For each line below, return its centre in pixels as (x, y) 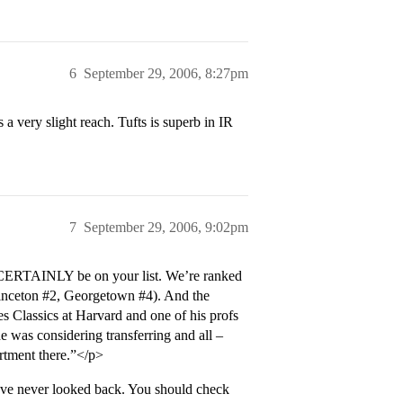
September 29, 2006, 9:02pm (166, 227)
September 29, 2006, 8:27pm (166, 73)
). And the (181, 296)
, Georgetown (98, 296)
